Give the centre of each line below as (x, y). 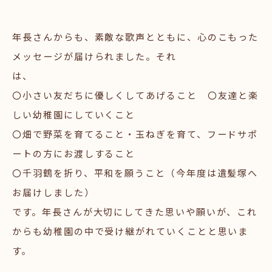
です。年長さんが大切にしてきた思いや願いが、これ (135, 212)
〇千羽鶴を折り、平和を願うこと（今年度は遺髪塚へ (135, 173)
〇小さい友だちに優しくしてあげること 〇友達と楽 (136, 95)
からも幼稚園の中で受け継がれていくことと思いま (131, 231)
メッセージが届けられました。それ (94, 56)
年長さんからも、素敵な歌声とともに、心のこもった (136, 37)
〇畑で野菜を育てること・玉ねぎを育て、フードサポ (135, 134)
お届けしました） (53, 192)
